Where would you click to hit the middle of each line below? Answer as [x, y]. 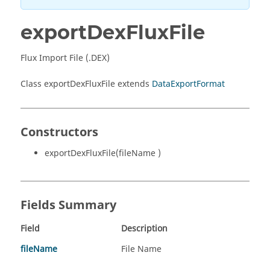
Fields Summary [68, 205]
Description [144, 229]
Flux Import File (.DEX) [65, 58]
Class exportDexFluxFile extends [86, 84]
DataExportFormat [188, 84]
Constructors [59, 132]
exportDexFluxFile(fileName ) [103, 153]
